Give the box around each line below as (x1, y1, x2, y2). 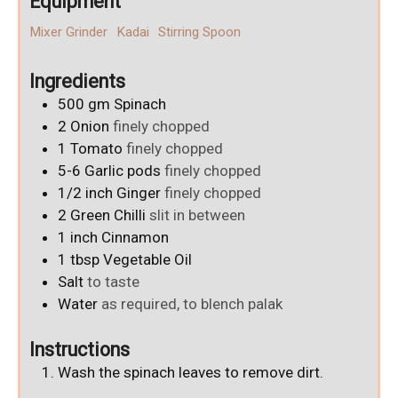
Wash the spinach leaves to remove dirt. (58, 363, 323, 382)
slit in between (149, 205, 245, 224)
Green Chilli (70, 205, 146, 224)
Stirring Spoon (158, 23, 241, 40)
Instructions (29, 338, 130, 362)
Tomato (70, 139, 123, 157)
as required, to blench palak (101, 294, 283, 313)
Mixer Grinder (29, 23, 107, 40)
